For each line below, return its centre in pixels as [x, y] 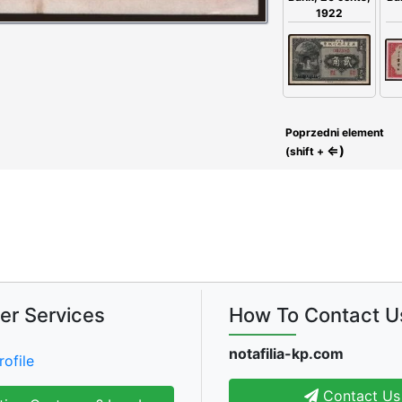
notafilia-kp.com [286, 353]
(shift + [305, 152]
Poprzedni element [333, 133]
